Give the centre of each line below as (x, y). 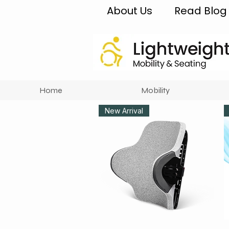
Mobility (156, 90)
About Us (129, 11)
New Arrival (124, 110)
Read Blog (200, 11)
